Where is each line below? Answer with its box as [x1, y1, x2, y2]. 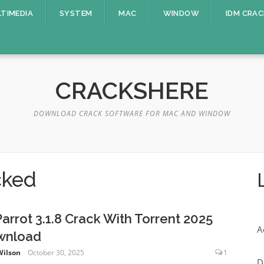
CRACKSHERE [55, 77, 209, 104]
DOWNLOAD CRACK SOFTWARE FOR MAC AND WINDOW [34, 108, 230, 118]
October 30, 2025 [27, 247, 84, 258]
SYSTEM [59, 9, 93, 18]
